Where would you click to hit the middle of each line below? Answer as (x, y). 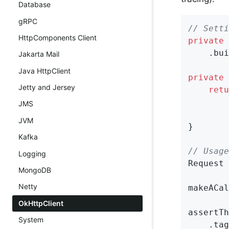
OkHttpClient (41, 203)
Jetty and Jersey (47, 87)
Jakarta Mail (39, 54)
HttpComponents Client (58, 37)
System (31, 220)
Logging (32, 153)
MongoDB (35, 170)
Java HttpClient (44, 71)
